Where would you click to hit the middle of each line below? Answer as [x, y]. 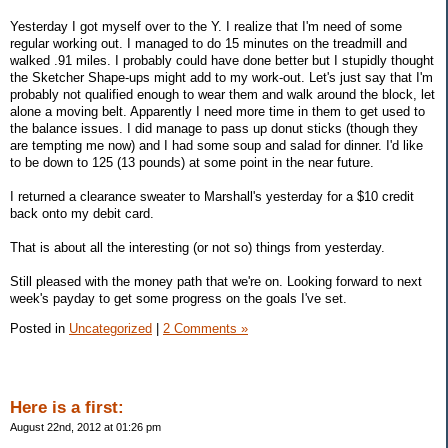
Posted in [39, 328]
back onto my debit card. [82, 213]
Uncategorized [110, 328]
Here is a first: [67, 407]
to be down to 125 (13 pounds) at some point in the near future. [192, 162]
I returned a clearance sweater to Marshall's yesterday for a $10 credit [212, 196]
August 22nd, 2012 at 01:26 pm [85, 426]
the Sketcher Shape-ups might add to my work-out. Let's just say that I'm [221, 77]
